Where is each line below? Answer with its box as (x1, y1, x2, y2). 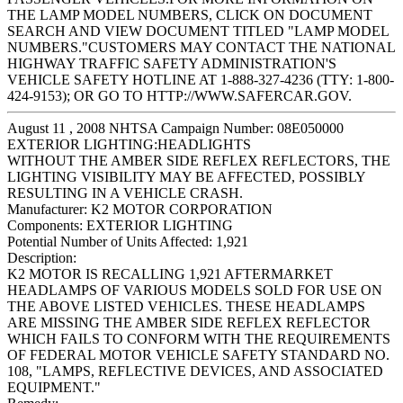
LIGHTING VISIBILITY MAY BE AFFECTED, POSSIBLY (7, 169, 365, 185)
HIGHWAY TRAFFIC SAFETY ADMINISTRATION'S (7, 56, 336, 72)
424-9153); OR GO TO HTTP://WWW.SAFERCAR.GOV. (7, 88, 352, 104)
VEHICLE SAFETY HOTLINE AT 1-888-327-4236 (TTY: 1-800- (7, 72, 394, 88)
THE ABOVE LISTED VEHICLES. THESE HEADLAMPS (7, 299, 365, 315)
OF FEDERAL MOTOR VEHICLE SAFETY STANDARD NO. (7, 347, 390, 363)
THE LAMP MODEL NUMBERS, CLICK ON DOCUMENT (7, 7, 372, 23)
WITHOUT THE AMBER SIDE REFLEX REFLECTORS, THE (7, 153, 390, 169)
